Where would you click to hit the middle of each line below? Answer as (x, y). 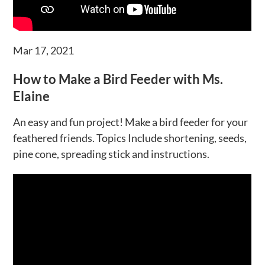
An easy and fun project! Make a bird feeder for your (131, 122)
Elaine (32, 96)
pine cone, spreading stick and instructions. (112, 154)
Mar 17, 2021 (44, 50)
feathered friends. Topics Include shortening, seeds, (130, 138)
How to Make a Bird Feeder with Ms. (118, 79)
